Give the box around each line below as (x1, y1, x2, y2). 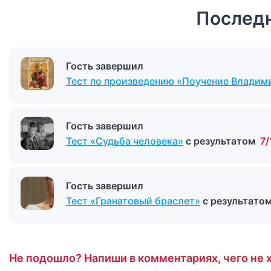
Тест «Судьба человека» (66, 135, 183, 148)
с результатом (186, 135, 258, 148)
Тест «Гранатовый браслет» (66, 195, 200, 207)
